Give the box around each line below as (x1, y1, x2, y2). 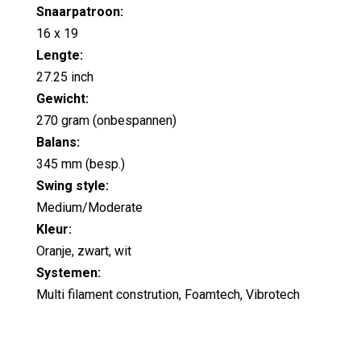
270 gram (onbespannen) (35, 112, 176, 128)
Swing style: (35, 177, 109, 193)
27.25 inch (35, 68, 93, 85)
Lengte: (35, 47, 83, 63)
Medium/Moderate (35, 199, 143, 215)
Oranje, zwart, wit (35, 243, 131, 259)
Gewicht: (35, 90, 89, 106)
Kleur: (35, 221, 72, 237)
